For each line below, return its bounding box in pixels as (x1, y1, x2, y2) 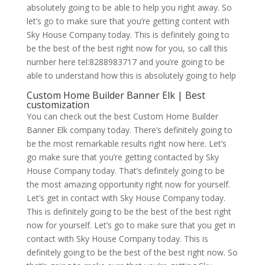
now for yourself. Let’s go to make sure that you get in (26, 219, 235, 231)
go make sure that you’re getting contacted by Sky (26, 151, 219, 163)
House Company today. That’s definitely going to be (26, 165, 225, 177)
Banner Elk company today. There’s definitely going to (26, 124, 232, 136)
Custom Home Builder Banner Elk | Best (26, 89, 205, 102)
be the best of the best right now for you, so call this (26, 43, 228, 54)
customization (26, 98, 89, 112)
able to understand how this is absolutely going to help (26, 70, 236, 82)
